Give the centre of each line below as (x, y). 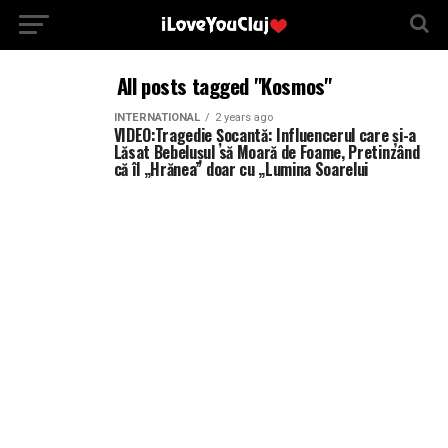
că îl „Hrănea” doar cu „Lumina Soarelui (241, 169)
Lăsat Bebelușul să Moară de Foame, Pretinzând (266, 152)
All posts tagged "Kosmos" (224, 85)
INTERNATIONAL (156, 117)
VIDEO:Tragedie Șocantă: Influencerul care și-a (264, 135)
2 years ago (243, 117)
